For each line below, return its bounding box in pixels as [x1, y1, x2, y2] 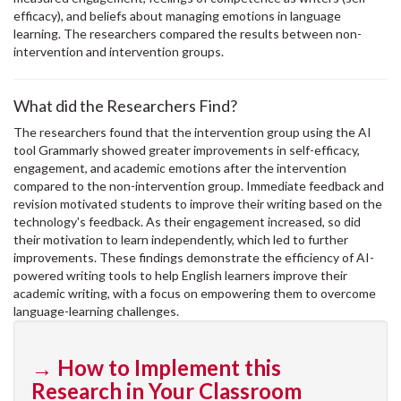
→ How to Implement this [31, 354, 281, 381]
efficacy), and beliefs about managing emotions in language [13, 8, 341, 24]
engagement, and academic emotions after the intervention [13, 160, 346, 176]
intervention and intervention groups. [13, 44, 226, 60]
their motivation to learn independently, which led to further [13, 232, 348, 248]
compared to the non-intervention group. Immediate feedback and [13, 178, 384, 194]
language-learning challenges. [13, 303, 182, 320]
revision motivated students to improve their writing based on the [13, 196, 382, 212]
